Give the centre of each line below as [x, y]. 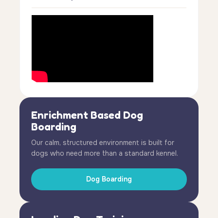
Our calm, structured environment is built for [103, 143]
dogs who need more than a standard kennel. [105, 153]
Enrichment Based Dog [87, 115]
